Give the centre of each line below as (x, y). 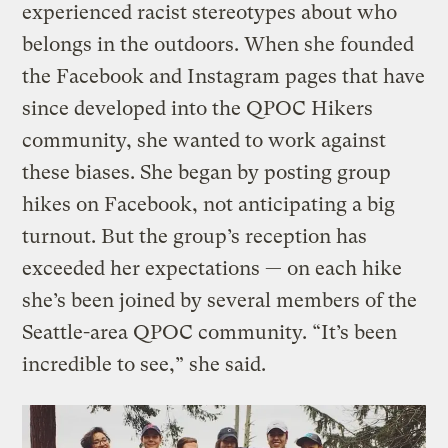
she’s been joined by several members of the (220, 300)
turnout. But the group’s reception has (195, 236)
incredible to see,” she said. (144, 364)
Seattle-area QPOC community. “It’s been (210, 332)
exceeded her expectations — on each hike (212, 268)
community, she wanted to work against (204, 140)
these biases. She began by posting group (207, 172)
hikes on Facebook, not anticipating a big (209, 204)
